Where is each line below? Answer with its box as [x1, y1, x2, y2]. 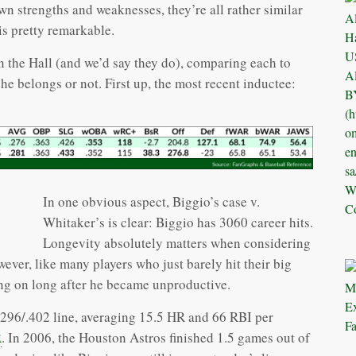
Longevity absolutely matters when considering [43, 234, 311, 253]
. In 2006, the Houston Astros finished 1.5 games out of [2, 328, 310, 347]
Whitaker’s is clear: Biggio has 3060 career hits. [43, 213, 313, 232]
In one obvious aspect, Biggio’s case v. [43, 192, 260, 211]
